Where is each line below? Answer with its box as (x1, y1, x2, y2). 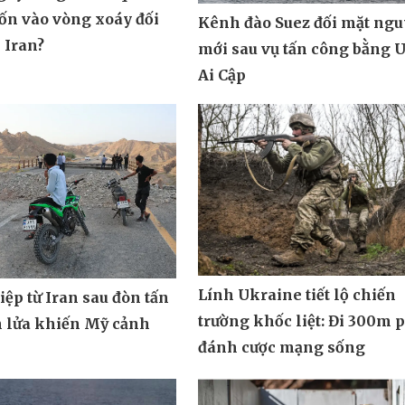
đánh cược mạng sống (197, 337, 365, 356)
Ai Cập (197, 66, 246, 85)
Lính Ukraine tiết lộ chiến (197, 285, 396, 304)
